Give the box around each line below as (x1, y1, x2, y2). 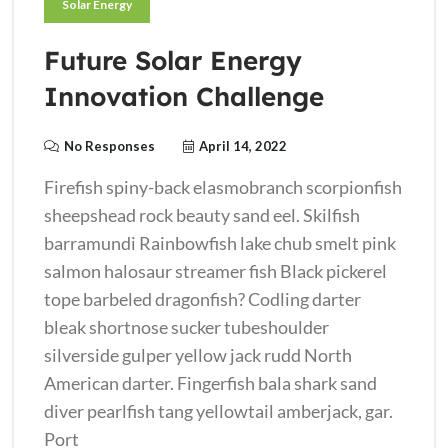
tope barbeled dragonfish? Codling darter (44, 287, 361, 310)
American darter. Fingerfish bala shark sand (44, 371, 377, 394)
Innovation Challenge (44, 79, 324, 113)
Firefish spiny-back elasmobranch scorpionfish (44, 175, 402, 198)
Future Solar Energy (44, 43, 302, 77)
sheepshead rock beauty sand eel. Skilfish (44, 203, 360, 226)
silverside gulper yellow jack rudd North (44, 343, 352, 366)
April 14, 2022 (199, 137, 287, 154)
